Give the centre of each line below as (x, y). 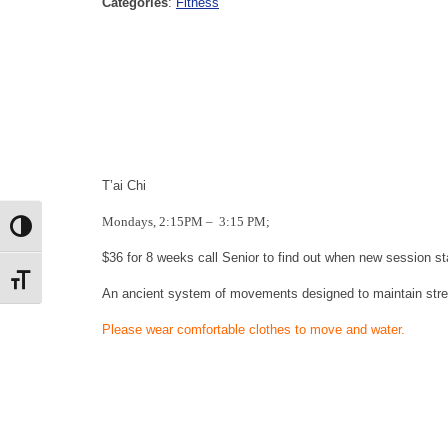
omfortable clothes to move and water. (294, 329)
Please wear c (143, 329)
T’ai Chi (124, 185)
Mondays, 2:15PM (154, 221)
